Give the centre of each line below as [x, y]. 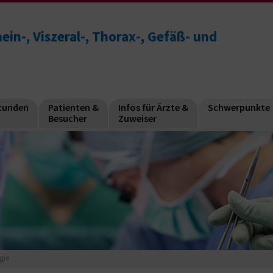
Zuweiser [137, 118]
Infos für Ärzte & [153, 107]
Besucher [68, 118]
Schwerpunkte [239, 107]
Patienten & [73, 107]
